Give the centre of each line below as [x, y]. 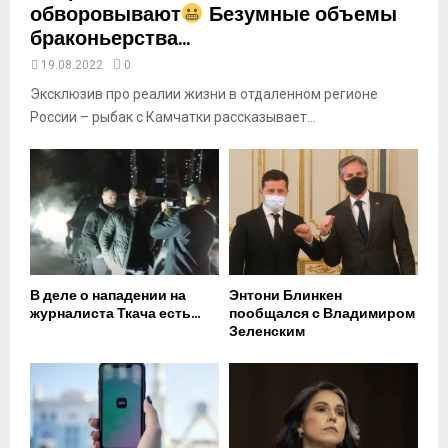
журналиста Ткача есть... [115, 314]
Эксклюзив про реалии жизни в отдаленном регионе [204, 94]
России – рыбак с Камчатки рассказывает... [173, 117]
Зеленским [267, 332]
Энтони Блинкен [285, 296]
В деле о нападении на [108, 296]
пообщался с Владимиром [322, 314]
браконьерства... [110, 39]
